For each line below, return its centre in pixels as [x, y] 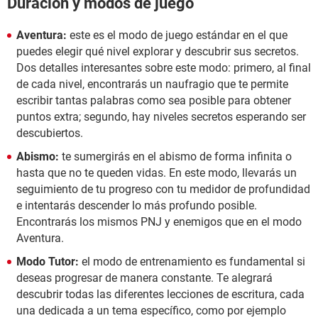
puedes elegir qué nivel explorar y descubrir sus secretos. [158, 52]
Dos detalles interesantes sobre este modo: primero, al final [164, 68]
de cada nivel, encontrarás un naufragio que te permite [152, 84]
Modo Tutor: [49, 262]
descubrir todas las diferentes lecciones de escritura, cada [160, 295]
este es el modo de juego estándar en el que [177, 35]
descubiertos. [50, 133]
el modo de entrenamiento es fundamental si [193, 262]
